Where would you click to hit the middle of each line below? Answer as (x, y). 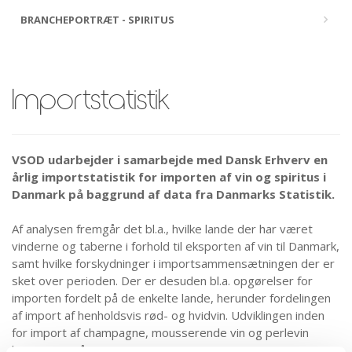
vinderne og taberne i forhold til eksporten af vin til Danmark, (176, 246)
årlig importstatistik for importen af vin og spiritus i (169, 177)
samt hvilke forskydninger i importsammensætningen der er (173, 263)
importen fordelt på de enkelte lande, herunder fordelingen (171, 298)
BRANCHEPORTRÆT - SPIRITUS (97, 20)
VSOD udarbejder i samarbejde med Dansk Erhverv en (170, 159)
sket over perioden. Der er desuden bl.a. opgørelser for (162, 280)
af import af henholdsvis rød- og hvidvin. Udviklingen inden (168, 315)
